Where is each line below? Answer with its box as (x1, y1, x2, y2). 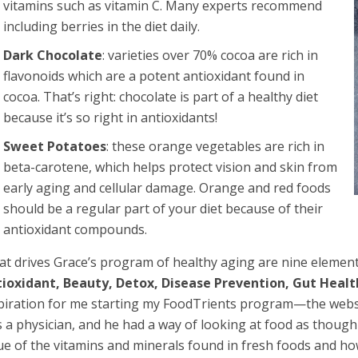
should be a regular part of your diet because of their (3, 199, 324, 217)
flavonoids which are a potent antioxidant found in (3, 66, 305, 85)
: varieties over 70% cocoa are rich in (102, 46, 319, 64)
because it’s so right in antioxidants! (3, 108, 218, 126)
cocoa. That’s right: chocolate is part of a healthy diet (3, 87, 319, 105)
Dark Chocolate (3, 46, 103, 64)
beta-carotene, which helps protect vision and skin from (3, 157, 338, 176)
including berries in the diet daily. (3, 17, 201, 35)
